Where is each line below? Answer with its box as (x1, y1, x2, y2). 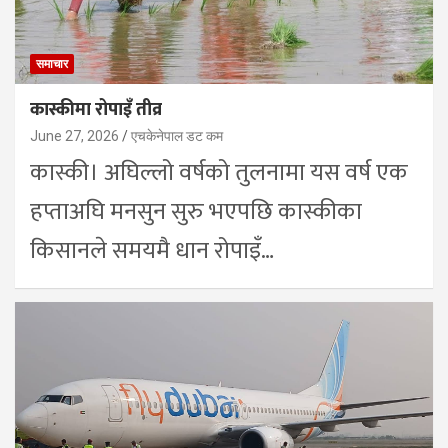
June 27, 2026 (30, 127, 119, 144)
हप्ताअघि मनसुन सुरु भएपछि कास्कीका (30, 191, 362, 232)
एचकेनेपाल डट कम (131, 127, 223, 144)
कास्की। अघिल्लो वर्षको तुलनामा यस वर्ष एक (30, 152, 408, 193)
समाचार (36, 56, 68, 71)
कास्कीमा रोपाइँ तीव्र (30, 94, 162, 125)
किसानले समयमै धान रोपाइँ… (30, 230, 274, 271)
